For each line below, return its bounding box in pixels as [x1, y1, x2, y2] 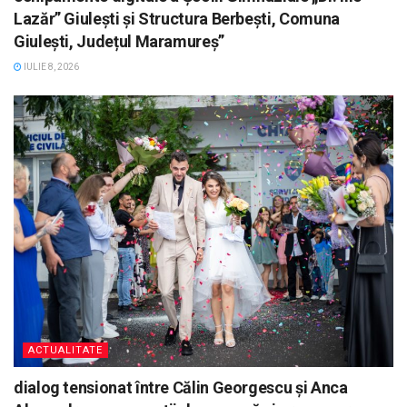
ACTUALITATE [28, 343, 103, 356]
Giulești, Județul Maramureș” [14, 31, 224, 51]
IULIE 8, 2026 [22, 61, 79, 72]
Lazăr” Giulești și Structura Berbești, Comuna [14, 8, 340, 28]
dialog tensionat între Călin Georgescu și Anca [14, 377, 348, 397]
